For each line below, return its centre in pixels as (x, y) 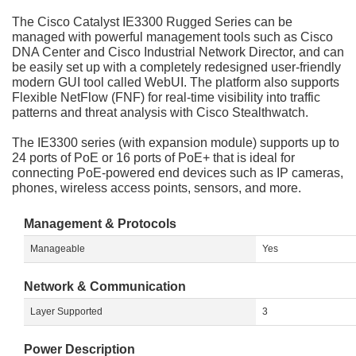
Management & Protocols (100, 224)
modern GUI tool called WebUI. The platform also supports (176, 83)
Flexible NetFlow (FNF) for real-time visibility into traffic (166, 98)
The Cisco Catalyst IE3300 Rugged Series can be (152, 22)
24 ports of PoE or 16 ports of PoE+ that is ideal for (153, 158)
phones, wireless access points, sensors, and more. (157, 188)
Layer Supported (66, 312)
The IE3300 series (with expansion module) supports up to (176, 143)
